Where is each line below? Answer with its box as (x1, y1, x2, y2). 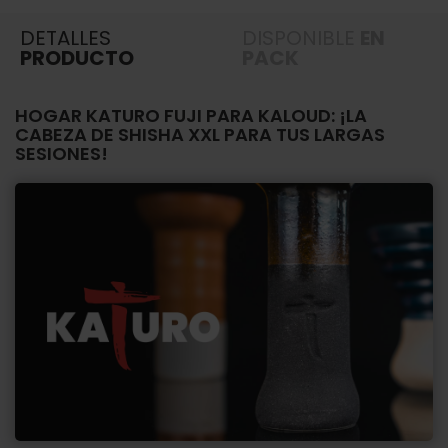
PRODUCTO (20, 43, 134, 72)
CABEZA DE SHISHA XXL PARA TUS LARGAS (15, 121, 385, 147)
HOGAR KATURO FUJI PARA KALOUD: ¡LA (15, 102, 367, 128)
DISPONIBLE (241, 23, 360, 52)
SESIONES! (15, 140, 108, 166)
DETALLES (20, 23, 111, 52)
